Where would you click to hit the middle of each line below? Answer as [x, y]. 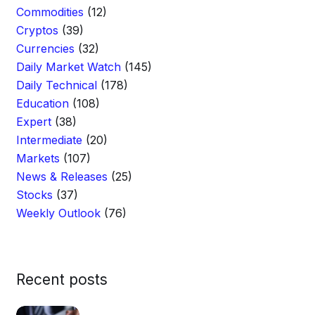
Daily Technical [57, 85]
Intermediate [49, 140]
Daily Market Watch [69, 67]
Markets [38, 158]
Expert [34, 122]
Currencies [45, 49]
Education [43, 103]
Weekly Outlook [58, 213]
